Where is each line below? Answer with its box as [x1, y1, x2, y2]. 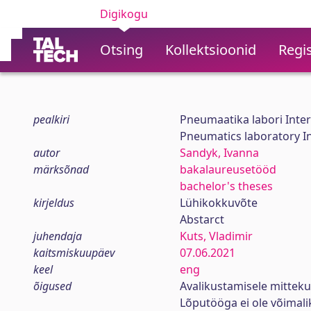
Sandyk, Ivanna [179, 145, 259, 160]
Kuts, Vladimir [179, 228, 253, 244]
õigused [33, 278, 72, 294]
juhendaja [33, 228, 82, 244]
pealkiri [33, 112, 69, 127]
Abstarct [179, 212, 224, 227]
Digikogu [100, 6, 148, 22]
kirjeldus [33, 195, 74, 210]
